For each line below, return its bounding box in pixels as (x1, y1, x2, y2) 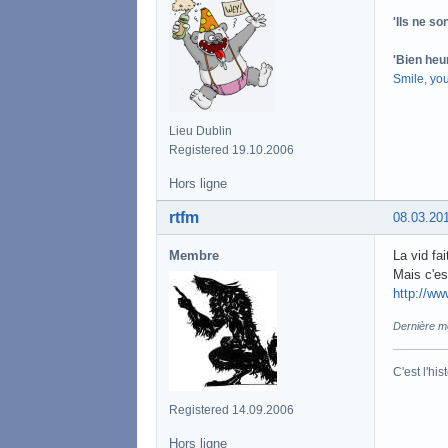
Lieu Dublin (169, 123, 232, 138)
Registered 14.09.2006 (169, 402, 294, 417)
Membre (169, 247, 219, 263)
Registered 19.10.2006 (169, 142, 294, 157)
